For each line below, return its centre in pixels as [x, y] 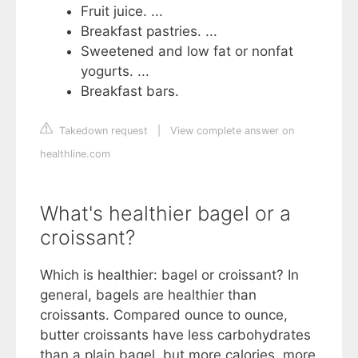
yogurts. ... [115, 71]
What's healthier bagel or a [165, 214]
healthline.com [75, 154]
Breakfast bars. [130, 91]
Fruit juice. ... [122, 11]
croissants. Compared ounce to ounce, [164, 315]
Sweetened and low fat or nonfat [187, 51]
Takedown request [102, 131]
